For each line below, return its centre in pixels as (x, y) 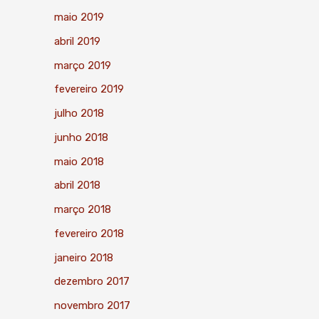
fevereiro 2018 (89, 233)
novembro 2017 (92, 305)
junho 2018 (81, 137)
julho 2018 (79, 113)
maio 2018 (79, 161)
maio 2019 (79, 17)
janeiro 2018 (84, 257)
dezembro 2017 (92, 282)
